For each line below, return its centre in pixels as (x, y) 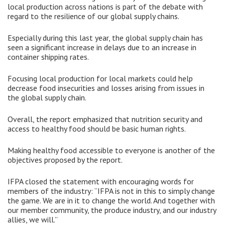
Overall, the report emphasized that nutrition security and (105, 119)
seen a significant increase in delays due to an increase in (102, 47)
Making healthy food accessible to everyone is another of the (111, 150)
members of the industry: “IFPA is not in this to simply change (111, 191)
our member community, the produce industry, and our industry (112, 210)
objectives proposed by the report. (66, 160)
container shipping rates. (49, 57)
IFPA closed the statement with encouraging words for (101, 182)
